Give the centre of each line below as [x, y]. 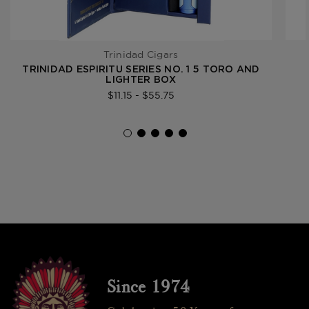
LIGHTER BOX [141, 80]
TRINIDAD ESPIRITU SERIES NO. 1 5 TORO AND [141, 69]
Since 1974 [149, 287]
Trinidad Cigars [141, 55]
